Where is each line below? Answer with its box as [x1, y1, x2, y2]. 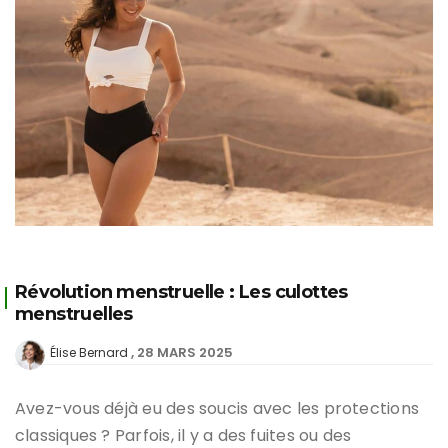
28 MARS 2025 [137, 342, 233, 362]
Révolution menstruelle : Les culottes [15, 280, 348, 303]
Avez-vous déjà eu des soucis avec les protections [15, 396, 420, 420]
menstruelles [15, 302, 133, 325]
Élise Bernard [50, 343, 128, 361]
